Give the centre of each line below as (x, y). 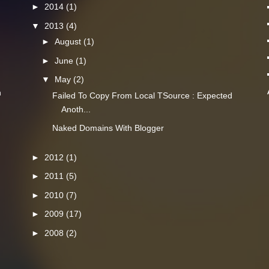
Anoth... (76, 109)
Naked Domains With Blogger (108, 128)
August (69, 41)
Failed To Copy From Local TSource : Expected (143, 95)
